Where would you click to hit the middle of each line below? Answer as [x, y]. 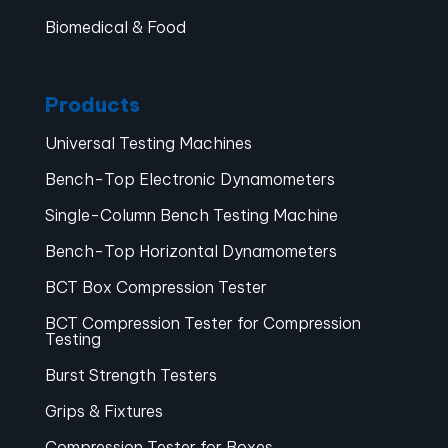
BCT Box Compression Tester [155, 287]
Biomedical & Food [115, 27]
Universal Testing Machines [148, 143]
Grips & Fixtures [103, 411]
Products [92, 105]
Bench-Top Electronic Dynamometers [189, 179]
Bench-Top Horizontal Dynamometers [190, 251]
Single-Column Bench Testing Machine [191, 215]
